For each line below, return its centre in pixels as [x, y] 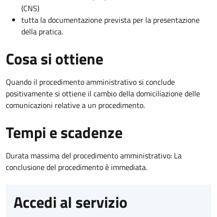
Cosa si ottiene [54, 58]
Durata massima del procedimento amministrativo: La [94, 155]
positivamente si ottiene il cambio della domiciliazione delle [103, 93]
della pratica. [42, 31]
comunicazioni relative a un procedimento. [75, 105]
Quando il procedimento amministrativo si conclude [90, 82]
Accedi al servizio [70, 202]
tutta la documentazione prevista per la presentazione [110, 20]
